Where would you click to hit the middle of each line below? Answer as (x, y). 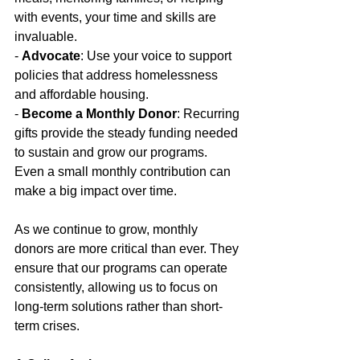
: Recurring (210, 114)
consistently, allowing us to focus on (118, 287)
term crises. (47, 326)
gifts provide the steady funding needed (128, 133)
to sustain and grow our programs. (112, 152)
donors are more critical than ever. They (128, 249)
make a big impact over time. (96, 191)
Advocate (51, 56)
